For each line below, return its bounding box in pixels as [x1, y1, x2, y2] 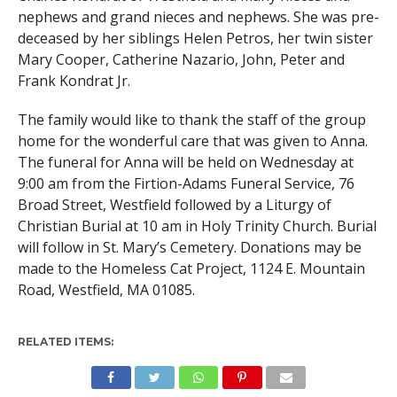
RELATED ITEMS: [17, 335, 113, 348]
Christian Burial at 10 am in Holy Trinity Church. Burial [17, 216, 377, 236]
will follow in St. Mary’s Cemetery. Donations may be [17, 237, 362, 257]
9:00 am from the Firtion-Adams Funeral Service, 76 [17, 174, 354, 193]
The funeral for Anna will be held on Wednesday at [17, 152, 354, 172]
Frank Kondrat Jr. [17, 71, 130, 90]
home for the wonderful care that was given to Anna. [17, 131, 368, 151]
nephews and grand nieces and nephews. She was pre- [17, 7, 379, 27]
